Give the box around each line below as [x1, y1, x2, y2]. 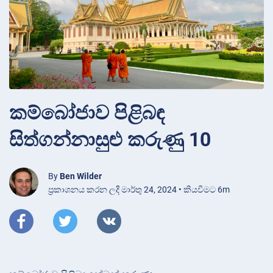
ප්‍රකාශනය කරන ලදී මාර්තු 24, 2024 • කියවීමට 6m [48, 184, 230, 194]
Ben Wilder [60, 171, 102, 181]
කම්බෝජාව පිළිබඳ [9, 101, 165, 124]
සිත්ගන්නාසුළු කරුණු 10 [9, 127, 211, 151]
